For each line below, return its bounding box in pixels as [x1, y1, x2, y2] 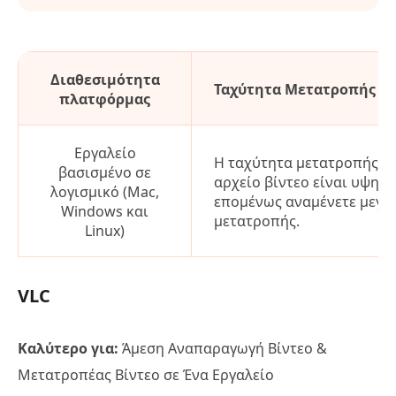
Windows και [61, 201, 148, 221]
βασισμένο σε [58, 162, 151, 182]
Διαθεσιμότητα [49, 69, 160, 89]
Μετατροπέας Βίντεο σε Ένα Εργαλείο [18, 364, 274, 385]
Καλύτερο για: [18, 338, 118, 358]
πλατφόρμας [59, 88, 150, 109]
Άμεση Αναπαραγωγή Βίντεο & [118, 338, 327, 358]
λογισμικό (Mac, [50, 181, 159, 202]
